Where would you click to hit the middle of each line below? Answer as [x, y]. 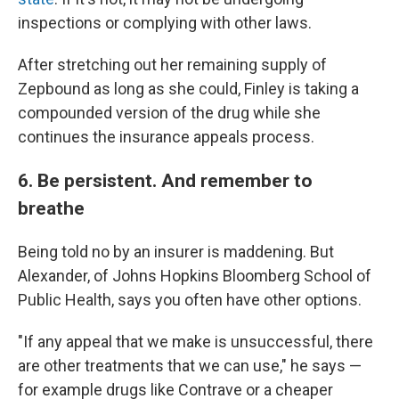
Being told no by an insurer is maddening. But [176, 252]
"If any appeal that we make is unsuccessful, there [195, 342]
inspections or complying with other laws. [165, 23]
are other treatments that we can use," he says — [190, 366]
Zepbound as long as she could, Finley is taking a [188, 89]
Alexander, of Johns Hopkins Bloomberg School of [195, 276]
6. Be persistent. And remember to [165, 181]
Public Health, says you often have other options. [190, 300]
